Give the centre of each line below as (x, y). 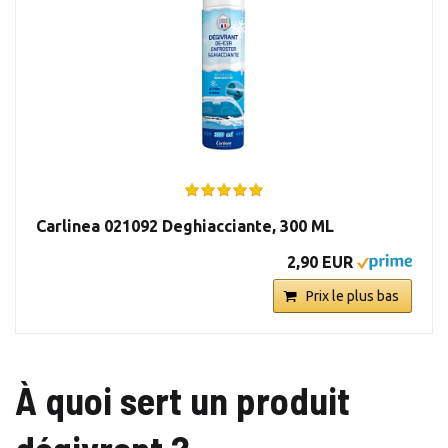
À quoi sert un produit (182, 400)
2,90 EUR (320, 262)
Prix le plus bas (352, 296)
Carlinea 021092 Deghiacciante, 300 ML (185, 226)
